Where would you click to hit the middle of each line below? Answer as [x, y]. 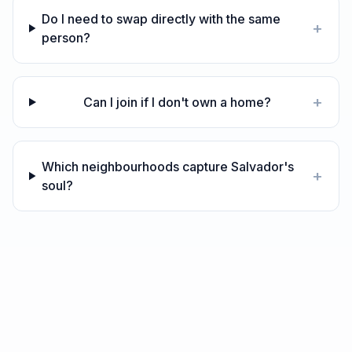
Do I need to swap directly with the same [161, 19]
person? [66, 38]
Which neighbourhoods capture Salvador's [168, 167]
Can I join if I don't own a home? [177, 102]
